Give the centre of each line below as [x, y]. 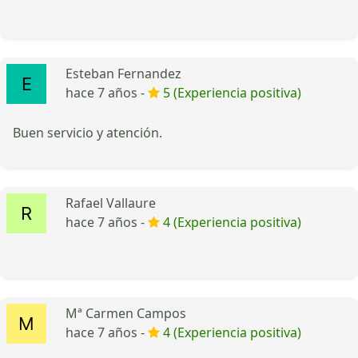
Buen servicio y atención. [88, 132]
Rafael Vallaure [111, 203]
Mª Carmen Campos [126, 313]
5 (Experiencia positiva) [232, 92]
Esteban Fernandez [123, 73]
